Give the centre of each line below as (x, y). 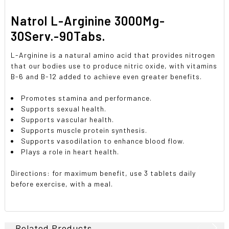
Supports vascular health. (68, 119)
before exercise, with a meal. (62, 184)
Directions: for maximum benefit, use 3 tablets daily (104, 173)
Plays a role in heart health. (70, 151)
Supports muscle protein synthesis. (84, 130)
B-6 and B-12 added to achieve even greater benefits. (107, 76)
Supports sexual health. (64, 108)
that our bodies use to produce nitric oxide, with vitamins (114, 65)
